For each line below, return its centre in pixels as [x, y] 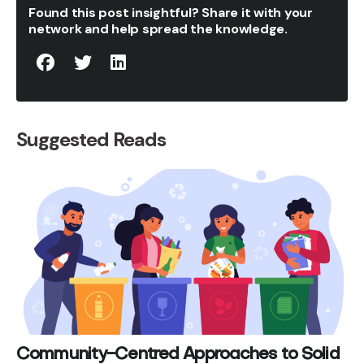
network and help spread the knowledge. [158, 29]
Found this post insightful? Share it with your [171, 13]
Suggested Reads [91, 139]
